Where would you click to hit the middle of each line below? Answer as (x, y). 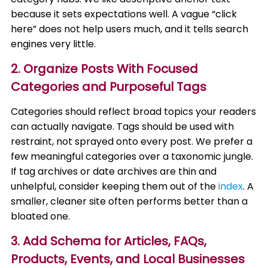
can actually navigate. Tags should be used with (123, 127)
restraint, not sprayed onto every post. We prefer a (132, 141)
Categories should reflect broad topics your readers (134, 112)
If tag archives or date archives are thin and (114, 171)
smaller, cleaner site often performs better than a (130, 201)
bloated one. (41, 216)
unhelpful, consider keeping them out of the (115, 186)
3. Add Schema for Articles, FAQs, (109, 241)
